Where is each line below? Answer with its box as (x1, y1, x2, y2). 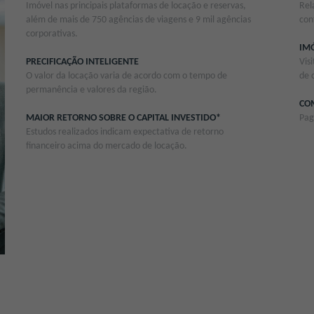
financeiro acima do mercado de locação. (25, 140, 187, 151)
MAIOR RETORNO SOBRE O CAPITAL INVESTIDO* (25, 112, 221, 123)
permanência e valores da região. (25, 84, 157, 95)
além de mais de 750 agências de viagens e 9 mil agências (25, 14, 251, 25)
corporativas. (25, 28, 78, 39)
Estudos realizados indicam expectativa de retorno (25, 126, 224, 137)
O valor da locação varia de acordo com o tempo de (25, 70, 227, 81)
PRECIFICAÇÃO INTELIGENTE (25, 56, 139, 67)
